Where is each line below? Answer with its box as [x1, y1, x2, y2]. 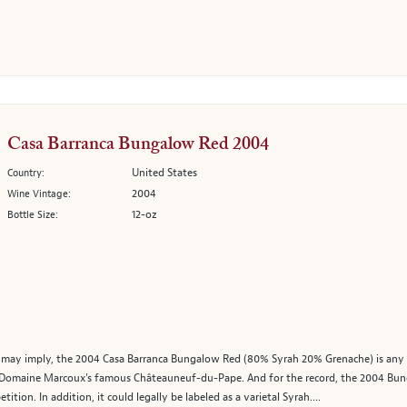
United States [132, 165, 197, 180]
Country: [7, 166, 45, 179]
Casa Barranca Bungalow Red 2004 [7, 135, 269, 154]
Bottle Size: [7, 208, 58, 221]
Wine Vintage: [7, 187, 71, 200]
